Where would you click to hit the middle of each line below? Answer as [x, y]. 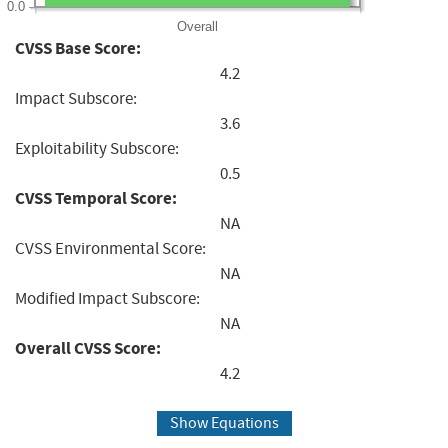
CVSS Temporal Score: [96, 198]
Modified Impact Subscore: [107, 298]
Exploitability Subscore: [97, 148]
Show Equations [224, 423]
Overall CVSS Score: [88, 348]
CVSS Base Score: [78, 48]
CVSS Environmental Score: [110, 248]
